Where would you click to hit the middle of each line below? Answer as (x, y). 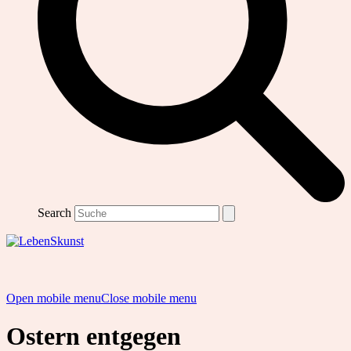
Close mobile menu (149, 298)
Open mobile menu (54, 298)
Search (54, 212)
